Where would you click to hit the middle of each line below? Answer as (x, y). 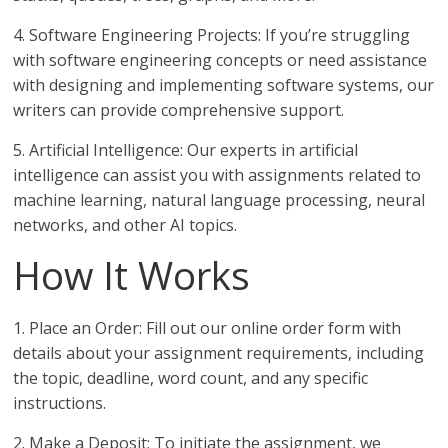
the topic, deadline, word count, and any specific (191, 378)
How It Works (132, 275)
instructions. (60, 403)
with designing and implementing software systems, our (224, 85)
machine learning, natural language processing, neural (219, 200)
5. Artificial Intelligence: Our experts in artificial (186, 150)
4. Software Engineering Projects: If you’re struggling (212, 35)
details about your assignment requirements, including (219, 353)
